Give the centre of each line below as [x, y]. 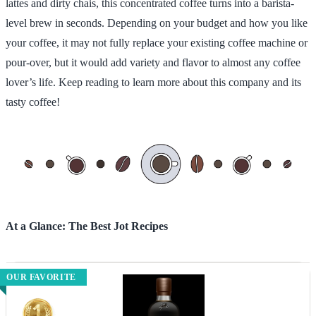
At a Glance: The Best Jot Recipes [87, 226]
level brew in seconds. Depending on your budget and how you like [157, 23]
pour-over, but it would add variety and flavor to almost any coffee [153, 62]
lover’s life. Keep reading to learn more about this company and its [153, 82]
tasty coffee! [33, 102]
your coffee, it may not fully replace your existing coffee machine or [157, 42]
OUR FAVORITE [41, 277]
